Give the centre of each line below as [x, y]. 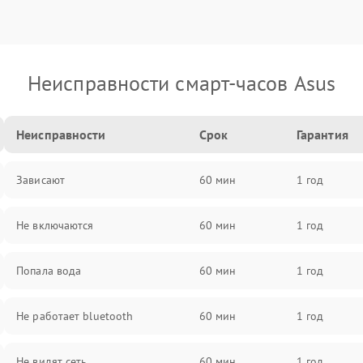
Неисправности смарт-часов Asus [181, 83]
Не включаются [55, 225]
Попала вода [49, 271]
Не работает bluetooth [75, 316]
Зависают [41, 180]
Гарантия [322, 135]
